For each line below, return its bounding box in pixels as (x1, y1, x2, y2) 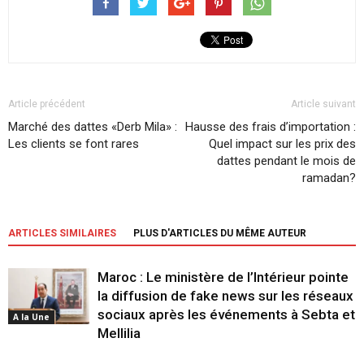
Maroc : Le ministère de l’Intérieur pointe (97, 268, 349, 285)
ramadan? (302, 170, 356, 185)
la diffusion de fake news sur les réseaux (97, 287, 353, 304)
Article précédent (8, 97, 85, 110)
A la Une (13, 310, 50, 323)
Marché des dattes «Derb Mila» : (8, 119, 177, 134)
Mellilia (97, 324, 141, 341)
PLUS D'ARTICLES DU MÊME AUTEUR (133, 227, 306, 239)
